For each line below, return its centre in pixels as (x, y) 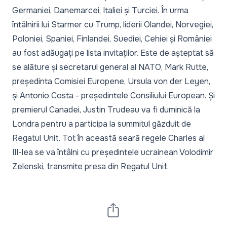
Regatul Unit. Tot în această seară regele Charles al (108, 138)
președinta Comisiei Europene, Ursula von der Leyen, (111, 81)
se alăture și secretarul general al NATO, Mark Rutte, (110, 67)
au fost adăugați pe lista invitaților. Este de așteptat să (113, 53)
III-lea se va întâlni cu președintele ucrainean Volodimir (113, 152)
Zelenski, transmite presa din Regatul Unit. (90, 166)
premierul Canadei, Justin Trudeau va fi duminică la (106, 109)
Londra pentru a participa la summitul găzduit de (102, 124)
